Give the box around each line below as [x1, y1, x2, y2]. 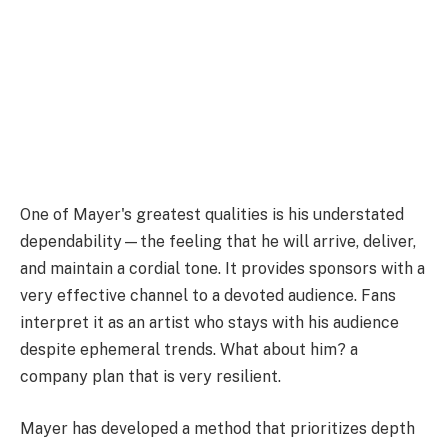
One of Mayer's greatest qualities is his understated [20, 205, 404, 225]
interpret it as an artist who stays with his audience [20, 313, 399, 333]
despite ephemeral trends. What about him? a [20, 340, 358, 360]
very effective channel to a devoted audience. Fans [20, 286, 396, 306]
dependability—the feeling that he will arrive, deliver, [20, 232, 416, 252]
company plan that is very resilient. [20, 367, 281, 387]
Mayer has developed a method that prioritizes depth [20, 418, 415, 438]
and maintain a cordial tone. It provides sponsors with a [20, 259, 425, 279]
